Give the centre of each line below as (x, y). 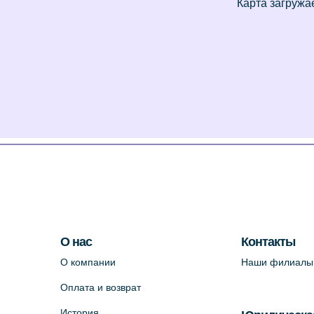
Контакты (268, 242)
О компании (88, 262)
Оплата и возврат (101, 287)
